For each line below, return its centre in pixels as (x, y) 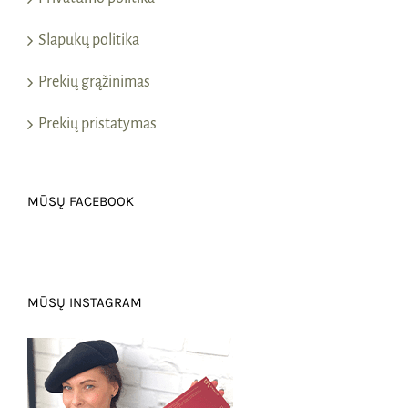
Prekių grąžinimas (94, 82)
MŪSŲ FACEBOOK (81, 201)
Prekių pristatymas (97, 123)
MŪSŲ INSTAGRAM (85, 302)
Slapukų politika (89, 40)
